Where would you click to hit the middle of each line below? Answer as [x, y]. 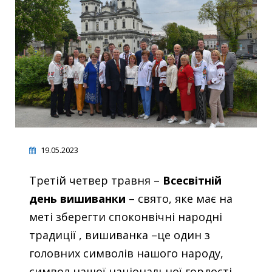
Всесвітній [192, 181]
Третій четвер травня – [96, 181]
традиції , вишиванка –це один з [120, 235]
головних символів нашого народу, [126, 253]
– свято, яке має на [179, 199]
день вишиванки [77, 199]
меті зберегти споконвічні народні [126, 217]
